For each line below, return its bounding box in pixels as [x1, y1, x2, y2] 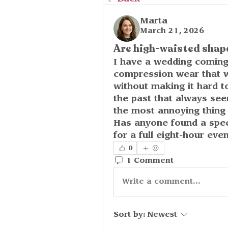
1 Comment [126, 157, 174, 164]
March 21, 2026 [140, 27, 204, 35]
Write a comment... [122, 178, 201, 185]
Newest [148, 211, 177, 218]
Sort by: [113, 211, 146, 218]
